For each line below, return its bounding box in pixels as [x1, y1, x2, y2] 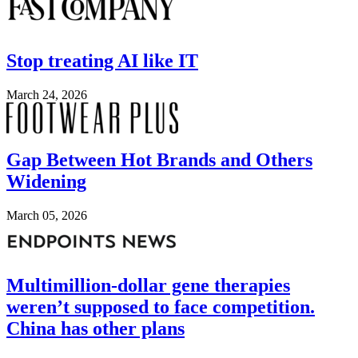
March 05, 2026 [6, 209, 87, 223]
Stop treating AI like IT [6, 50, 198, 72]
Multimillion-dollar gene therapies [6, 275, 290, 296]
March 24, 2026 [6, 88, 87, 102]
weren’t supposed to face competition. [6, 296, 315, 318]
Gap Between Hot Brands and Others [6, 149, 312, 171]
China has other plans [6, 318, 185, 340]
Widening [6, 171, 86, 193]
